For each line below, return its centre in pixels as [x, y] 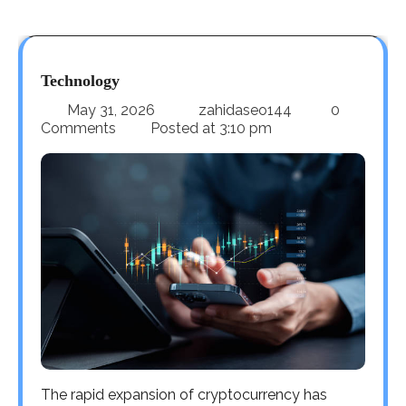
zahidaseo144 [245, 110]
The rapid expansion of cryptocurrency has [184, 394]
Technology [80, 80]
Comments [80, 128]
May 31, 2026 [111, 110]
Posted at [183, 128]
